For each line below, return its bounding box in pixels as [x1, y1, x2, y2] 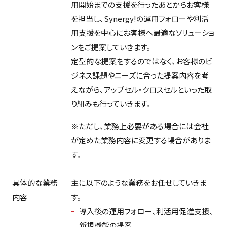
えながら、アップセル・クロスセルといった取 [70, 84, 212, 95]
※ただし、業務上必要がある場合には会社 [70, 120, 209, 131]
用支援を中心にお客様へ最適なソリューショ [70, 27, 214, 38]
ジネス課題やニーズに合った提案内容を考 [70, 69, 209, 81]
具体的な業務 [12, 177, 58, 188]
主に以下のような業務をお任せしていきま [70, 177, 206, 188]
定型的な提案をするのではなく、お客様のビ [70, 55, 212, 66]
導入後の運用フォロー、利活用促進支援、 [79, 205, 213, 216]
